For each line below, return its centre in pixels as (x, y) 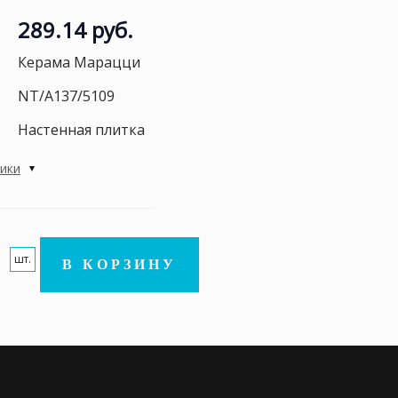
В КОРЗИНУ (119, 264)
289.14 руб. (76, 30)
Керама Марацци (79, 62)
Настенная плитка (81, 130)
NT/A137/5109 (66, 96)
